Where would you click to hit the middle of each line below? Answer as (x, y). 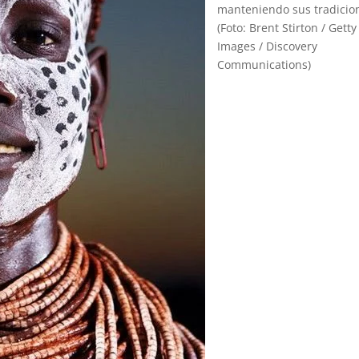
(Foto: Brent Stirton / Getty (287, 28)
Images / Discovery (268, 46)
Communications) (264, 65)
